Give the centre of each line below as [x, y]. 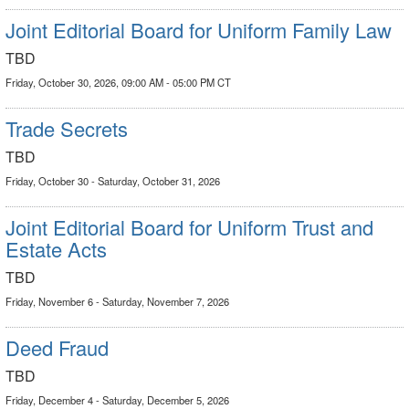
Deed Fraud [57, 347]
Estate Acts [56, 249]
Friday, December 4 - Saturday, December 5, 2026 [117, 400]
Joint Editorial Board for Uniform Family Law [199, 30]
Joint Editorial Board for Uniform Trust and [189, 227]
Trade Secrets [67, 128]
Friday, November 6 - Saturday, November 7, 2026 [117, 301]
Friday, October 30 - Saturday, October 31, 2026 [113, 181]
